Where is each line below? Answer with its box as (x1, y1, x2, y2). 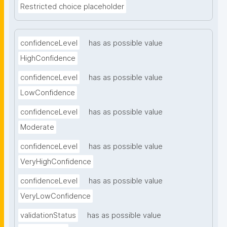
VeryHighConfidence (20, 157, 91, 167)
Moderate (20, 123, 54, 132)
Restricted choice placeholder (20, 2, 124, 12)
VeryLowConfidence (20, 192, 91, 201)
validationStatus (20, 211, 76, 220)
